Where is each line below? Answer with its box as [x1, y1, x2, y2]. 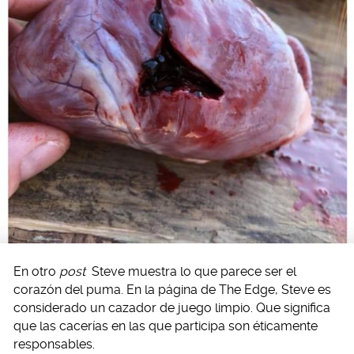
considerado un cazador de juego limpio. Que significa [13, 300, 330, 316]
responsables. [13, 337, 95, 352]
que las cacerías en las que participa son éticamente [13, 318, 318, 334]
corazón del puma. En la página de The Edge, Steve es [13, 282, 331, 298]
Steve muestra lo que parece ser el [88, 264, 296, 280]
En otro [13, 264, 59, 280]
